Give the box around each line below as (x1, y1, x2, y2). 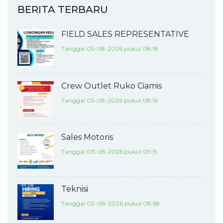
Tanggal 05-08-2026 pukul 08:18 (61, 45, 158, 52)
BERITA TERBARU (17, 3, 108, 15)
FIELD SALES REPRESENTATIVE (61, 29, 189, 39)
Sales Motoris (61, 132, 113, 142)
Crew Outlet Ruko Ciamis (61, 81, 162, 91)
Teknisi (61, 184, 88, 194)
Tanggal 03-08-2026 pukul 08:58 (61, 199, 160, 207)
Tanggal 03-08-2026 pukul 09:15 (61, 148, 157, 156)
